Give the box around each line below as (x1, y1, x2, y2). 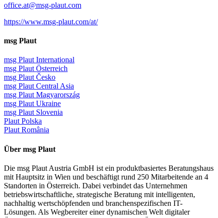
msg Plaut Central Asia (4, 82, 74, 91)
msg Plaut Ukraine (4, 99, 61, 108)
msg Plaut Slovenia (4, 108, 63, 117)
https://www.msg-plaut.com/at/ (4, 17, 98, 26)
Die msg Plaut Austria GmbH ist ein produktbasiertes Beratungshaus (4, 163, 214, 172)
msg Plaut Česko (4, 73, 55, 82)
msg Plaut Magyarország (4, 91, 80, 99)
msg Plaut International (4, 55, 74, 64)
